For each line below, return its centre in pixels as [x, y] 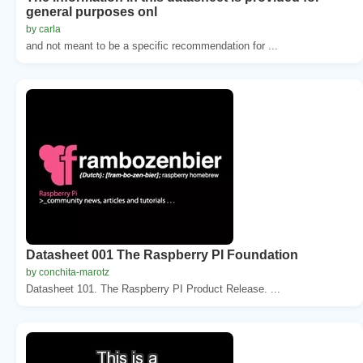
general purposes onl [92, 11]
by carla [43, 29]
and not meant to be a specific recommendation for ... [152, 45]
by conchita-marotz [68, 272]
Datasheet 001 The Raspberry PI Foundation [162, 254]
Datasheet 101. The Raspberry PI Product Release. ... [153, 288]
